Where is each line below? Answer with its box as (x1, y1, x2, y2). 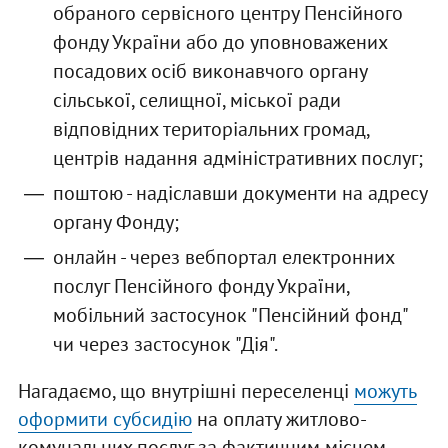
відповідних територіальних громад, (52, 116, 369, 143)
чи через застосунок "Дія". (52, 331, 278, 358)
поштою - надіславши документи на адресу (52, 180, 427, 207)
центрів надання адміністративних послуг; (52, 145, 423, 172)
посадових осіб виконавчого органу (52, 58, 367, 85)
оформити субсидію (17, 406, 192, 433)
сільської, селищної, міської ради (52, 87, 341, 114)
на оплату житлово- (191, 406, 367, 433)
